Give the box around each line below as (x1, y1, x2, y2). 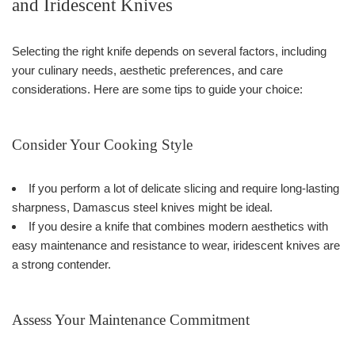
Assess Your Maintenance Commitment (12, 311, 250, 328)
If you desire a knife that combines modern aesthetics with (29, 219, 328, 233)
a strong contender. (12, 257, 111, 271)
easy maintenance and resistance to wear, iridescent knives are (12, 238, 340, 252)
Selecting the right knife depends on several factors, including (12, 44, 326, 58)
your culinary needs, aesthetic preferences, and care (12, 63, 283, 77)
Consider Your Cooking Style (12, 136, 193, 153)
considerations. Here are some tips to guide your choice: (12, 82, 303, 96)
